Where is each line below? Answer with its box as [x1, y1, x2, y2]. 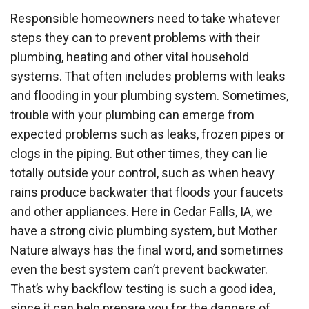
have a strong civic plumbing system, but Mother [10, 221, 277, 241]
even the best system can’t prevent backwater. [10, 260, 268, 279]
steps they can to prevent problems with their [10, 28, 260, 48]
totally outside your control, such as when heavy [10, 163, 275, 183]
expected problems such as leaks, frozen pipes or [10, 125, 285, 144]
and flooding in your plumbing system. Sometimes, [10, 86, 288, 106]
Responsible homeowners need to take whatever [10, 9, 280, 28]
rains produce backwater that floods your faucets [10, 183, 283, 202]
